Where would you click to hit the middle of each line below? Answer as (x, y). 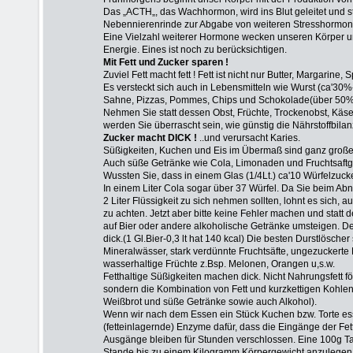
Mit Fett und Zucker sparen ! (166, 62)
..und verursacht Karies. (249, 138)
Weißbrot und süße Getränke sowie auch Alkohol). (210, 302)
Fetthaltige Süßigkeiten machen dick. (182, 277)
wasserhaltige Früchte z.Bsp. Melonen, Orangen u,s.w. (219, 264)
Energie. (121, 50)
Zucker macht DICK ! (150, 138)
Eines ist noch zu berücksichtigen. (214, 50)
